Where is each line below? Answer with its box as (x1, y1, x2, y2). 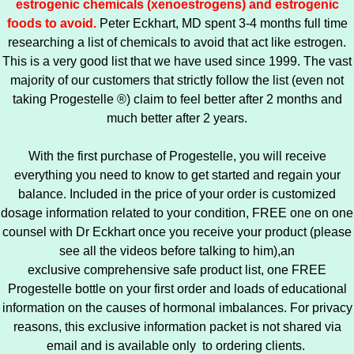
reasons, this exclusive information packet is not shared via (13, 320, 341, 333)
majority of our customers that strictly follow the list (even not (10, 73, 344, 87)
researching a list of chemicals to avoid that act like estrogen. (8, 36, 346, 49)
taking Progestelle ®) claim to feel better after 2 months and (12, 92, 342, 106)
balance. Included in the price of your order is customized (18, 187, 336, 201)
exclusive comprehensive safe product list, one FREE (28, 263, 326, 277)
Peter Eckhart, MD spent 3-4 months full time (99, 17, 348, 30)
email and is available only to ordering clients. (46, 339, 308, 352)
